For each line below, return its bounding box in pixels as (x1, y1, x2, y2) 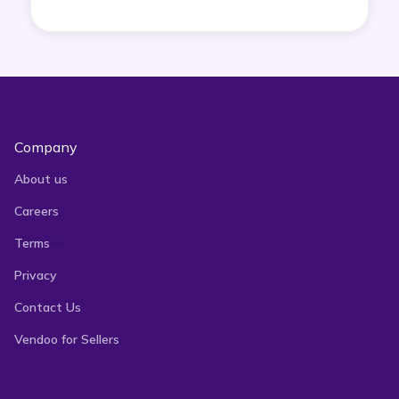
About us (14, 170, 68, 187)
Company (14, 137, 77, 156)
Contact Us (14, 298, 81, 315)
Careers (14, 202, 59, 219)
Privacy (14, 266, 57, 283)
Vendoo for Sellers (14, 330, 119, 347)
